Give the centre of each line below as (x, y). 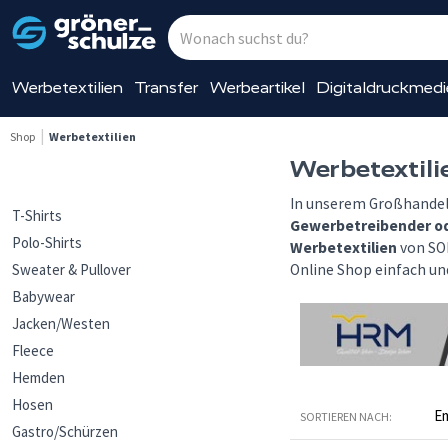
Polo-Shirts (47, 242)
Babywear (43, 296)
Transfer (166, 87)
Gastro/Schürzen (65, 431)
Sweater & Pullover (71, 269)
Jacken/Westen (61, 323)
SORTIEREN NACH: (346, 417)
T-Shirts (37, 215)
